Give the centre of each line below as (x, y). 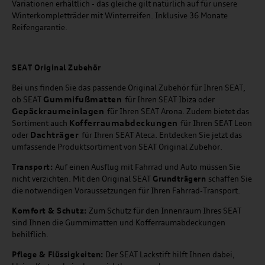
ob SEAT (28, 100)
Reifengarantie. (40, 28)
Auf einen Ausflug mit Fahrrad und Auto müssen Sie (147, 167)
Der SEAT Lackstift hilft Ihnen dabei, (169, 255)
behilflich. (30, 235)
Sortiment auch (41, 123)
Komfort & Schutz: (49, 211)
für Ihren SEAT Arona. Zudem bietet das (178, 112)
